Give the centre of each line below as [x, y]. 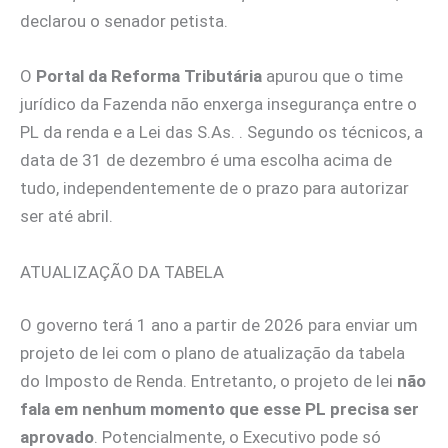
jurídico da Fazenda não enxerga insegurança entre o [218, 104]
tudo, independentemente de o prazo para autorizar [214, 188]
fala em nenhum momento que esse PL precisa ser [219, 409]
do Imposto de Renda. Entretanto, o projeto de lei [208, 381]
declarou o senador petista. [124, 21]
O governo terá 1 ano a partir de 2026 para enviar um [219, 325]
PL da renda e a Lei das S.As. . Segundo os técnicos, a [221, 132]
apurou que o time [334, 76]
